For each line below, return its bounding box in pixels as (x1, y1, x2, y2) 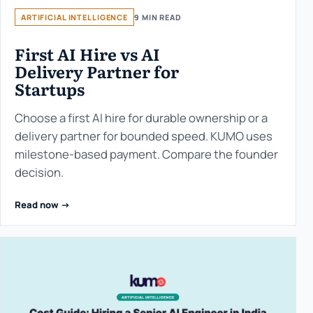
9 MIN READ (134, 12, 182, 23)
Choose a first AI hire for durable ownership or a (15, 110, 268, 126)
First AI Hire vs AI (15, 42, 160, 66)
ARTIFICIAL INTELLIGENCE (21, 12, 129, 23)
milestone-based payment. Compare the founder (15, 146, 278, 163)
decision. (15, 164, 64, 181)
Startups (15, 77, 85, 101)
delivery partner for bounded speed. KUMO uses (15, 128, 272, 145)
